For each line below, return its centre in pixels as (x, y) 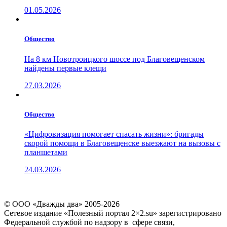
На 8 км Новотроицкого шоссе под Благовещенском (115, 59)
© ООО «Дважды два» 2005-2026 (62, 204)
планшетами (46, 152)
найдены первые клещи (65, 68)
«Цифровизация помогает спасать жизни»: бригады (114, 134)
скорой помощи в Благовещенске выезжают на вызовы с (122, 143)
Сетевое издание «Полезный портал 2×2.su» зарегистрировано (113, 213)
